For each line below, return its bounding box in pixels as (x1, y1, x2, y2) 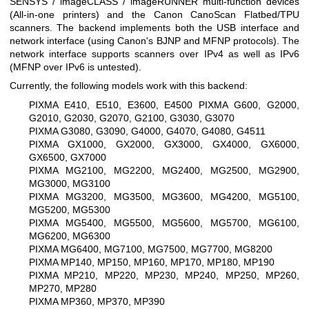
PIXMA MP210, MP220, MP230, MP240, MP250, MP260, (29, 269, 299, 281)
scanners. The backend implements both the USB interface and (10, 22, 299, 33)
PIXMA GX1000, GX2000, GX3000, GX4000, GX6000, (29, 138, 299, 150)
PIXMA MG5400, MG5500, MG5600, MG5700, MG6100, (29, 217, 299, 228)
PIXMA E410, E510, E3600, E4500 (29, 99, 199, 110)
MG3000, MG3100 (29, 177, 110, 189)
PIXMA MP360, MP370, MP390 (29, 295, 165, 307)
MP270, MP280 (29, 282, 97, 294)
